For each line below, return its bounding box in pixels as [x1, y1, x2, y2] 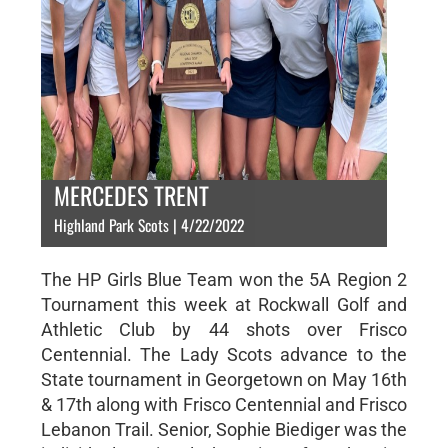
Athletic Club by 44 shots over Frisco [40, 319, 408, 340]
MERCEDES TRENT [53, 177, 209, 213]
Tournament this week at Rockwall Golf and [40, 294, 408, 315]
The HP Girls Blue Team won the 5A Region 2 [40, 269, 408, 290]
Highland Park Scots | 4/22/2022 [53, 213, 244, 237]
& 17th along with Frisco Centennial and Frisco [40, 394, 408, 415]
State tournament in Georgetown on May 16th [40, 369, 408, 390]
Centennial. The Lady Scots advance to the [40, 344, 408, 365]
